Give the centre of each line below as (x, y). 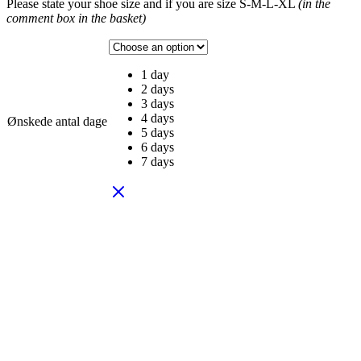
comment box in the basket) (76, 18)
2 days (158, 89)
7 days (158, 161)
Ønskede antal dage (57, 121)
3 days (158, 103)
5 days (158, 132)
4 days (158, 118)
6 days (158, 147)
